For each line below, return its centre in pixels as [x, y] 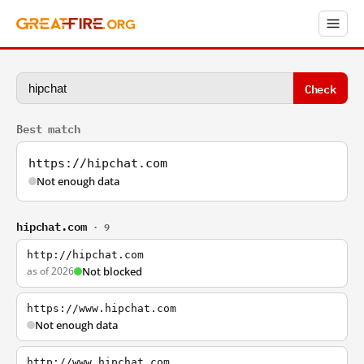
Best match [48, 128]
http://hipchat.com [85, 255]
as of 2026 [50, 271]
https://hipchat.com [98, 163]
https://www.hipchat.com [102, 308]
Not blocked [112, 271]
